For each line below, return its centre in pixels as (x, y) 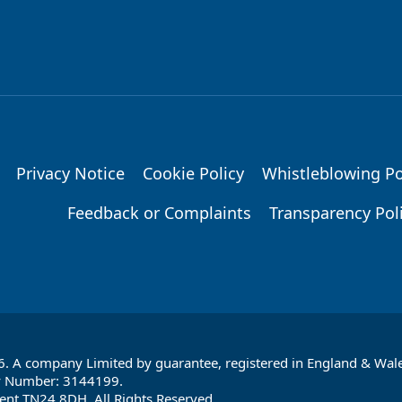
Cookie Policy (193, 174)
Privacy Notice (70, 174)
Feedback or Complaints (159, 213)
